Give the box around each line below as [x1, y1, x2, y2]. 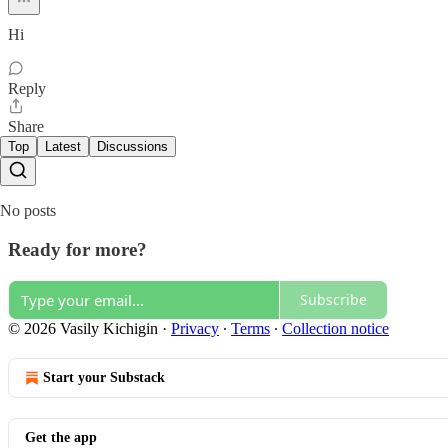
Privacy [171, 319, 219, 337]
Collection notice [282, 319, 389, 337]
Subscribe [300, 290, 367, 310]
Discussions [97, 139, 168, 155]
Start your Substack [43, 369, 165, 385]
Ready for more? [8, 239, 147, 261]
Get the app [25, 429, 97, 445]
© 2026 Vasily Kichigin [8, 319, 158, 337]
